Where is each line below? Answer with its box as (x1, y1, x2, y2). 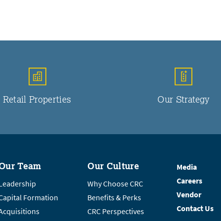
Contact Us (176, 203, 214, 214)
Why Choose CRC (87, 178, 144, 189)
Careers (176, 175, 202, 186)
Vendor (176, 189, 201, 200)
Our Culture (87, 159, 140, 172)
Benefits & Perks (87, 192, 142, 203)
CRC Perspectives (87, 206, 145, 217)
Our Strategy (157, 93, 210, 105)
